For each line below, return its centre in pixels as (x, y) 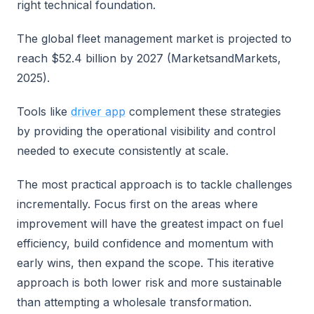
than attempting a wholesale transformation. (134, 302)
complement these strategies (203, 111)
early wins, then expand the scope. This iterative (145, 263)
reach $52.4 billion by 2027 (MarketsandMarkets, (149, 58)
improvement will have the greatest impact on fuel (150, 224)
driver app (98, 111)
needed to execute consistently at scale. (123, 151)
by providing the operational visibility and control (146, 131)
